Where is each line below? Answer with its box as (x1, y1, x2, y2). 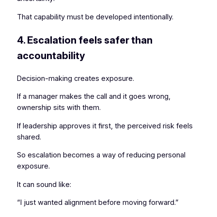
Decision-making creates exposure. (16, 74, 134, 83)
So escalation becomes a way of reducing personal (16, 151, 186, 160)
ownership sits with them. (16, 103, 101, 112)
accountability (16, 49, 85, 62)
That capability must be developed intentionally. (16, 12, 173, 21)
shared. (16, 132, 41, 141)
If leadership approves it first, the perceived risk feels (16, 121, 193, 130)
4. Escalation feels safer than (16, 34, 153, 46)
